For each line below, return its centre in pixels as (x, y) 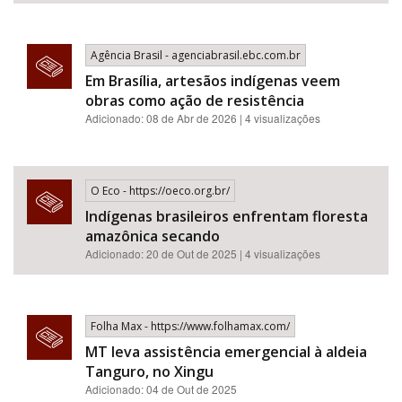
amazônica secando (153, 236)
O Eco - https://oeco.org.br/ (160, 191)
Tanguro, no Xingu (149, 371)
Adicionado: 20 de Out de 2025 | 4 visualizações (203, 253)
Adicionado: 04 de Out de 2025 (161, 389)
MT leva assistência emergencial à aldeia (226, 352)
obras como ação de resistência (195, 100)
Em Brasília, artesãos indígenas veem (213, 81)
